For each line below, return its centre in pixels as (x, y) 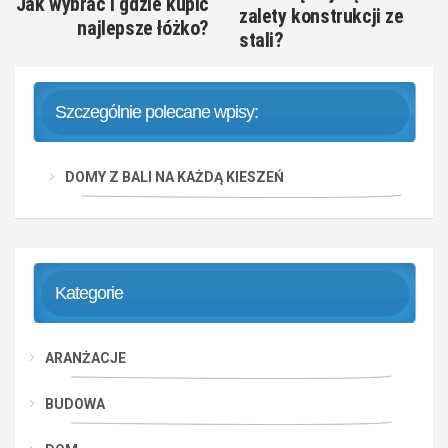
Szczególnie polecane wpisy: (156, 111)
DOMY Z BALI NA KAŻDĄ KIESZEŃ (174, 176)
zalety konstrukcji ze (321, 15)
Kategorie (89, 292)
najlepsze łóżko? (143, 27)
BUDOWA (75, 403)
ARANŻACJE (85, 357)
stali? (261, 39)
